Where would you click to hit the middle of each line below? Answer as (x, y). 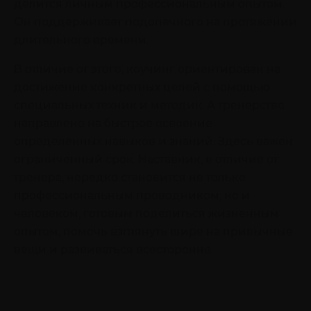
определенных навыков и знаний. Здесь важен (153, 141)
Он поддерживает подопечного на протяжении (155, 22)
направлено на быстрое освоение (113, 123)
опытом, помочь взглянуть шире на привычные (153, 231)
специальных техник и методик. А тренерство (149, 105)
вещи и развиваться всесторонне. (114, 249)
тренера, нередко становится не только (130, 177)
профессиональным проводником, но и (132, 195)
